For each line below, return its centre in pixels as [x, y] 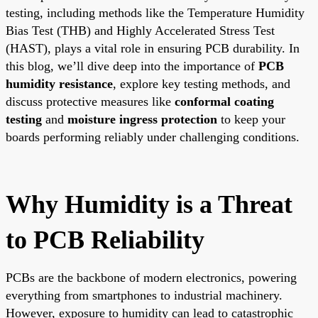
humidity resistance [59, 83]
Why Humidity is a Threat [149, 204]
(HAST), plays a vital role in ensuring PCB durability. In [153, 48]
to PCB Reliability [105, 240]
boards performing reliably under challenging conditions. [153, 137]
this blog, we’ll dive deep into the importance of [132, 66]
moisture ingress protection [142, 119]
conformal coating [224, 101]
